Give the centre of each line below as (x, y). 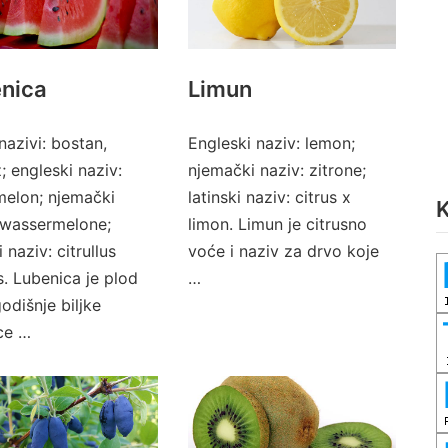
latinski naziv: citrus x (269, 197)
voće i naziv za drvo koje (283, 251)
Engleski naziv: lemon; (271, 143)
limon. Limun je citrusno (277, 224)
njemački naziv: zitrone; (276, 170)
